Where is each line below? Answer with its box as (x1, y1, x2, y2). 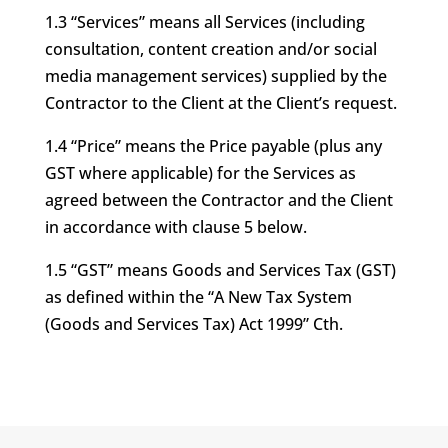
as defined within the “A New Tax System (44, 286, 352, 308)
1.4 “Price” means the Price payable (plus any (44, 135, 382, 157)
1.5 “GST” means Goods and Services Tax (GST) (44, 259, 396, 281)
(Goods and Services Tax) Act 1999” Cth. (44, 313, 343, 335)
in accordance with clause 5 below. (44, 216, 307, 238)
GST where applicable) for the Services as (44, 162, 356, 184)
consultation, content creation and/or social (44, 38, 377, 60)
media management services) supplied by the (44, 65, 387, 87)
